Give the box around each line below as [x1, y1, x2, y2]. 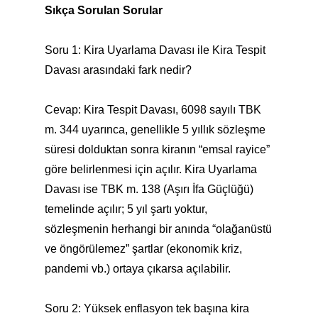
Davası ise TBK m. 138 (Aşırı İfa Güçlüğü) [44, 183, 253, 195]
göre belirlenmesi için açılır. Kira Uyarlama [44, 163, 257, 175]
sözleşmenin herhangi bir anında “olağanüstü [44, 223, 272, 235]
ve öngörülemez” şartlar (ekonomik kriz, [44, 243, 242, 255]
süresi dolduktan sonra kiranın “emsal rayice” [44, 143, 270, 155]
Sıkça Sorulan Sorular [44, 4, 163, 16]
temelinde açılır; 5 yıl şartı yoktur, [44, 203, 207, 215]
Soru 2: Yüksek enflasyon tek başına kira [44, 302, 249, 314]
